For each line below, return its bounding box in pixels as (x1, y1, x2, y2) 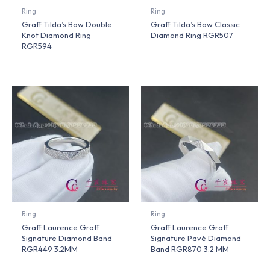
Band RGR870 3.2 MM (151, 244, 230, 254)
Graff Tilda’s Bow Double (22, 19, 113, 30)
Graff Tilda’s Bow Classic (151, 19, 240, 30)
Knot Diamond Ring (22, 30, 92, 40)
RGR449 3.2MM (22, 244, 78, 254)
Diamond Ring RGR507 (151, 30, 234, 40)
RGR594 (22, 41, 52, 51)
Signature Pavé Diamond (151, 233, 242, 243)
